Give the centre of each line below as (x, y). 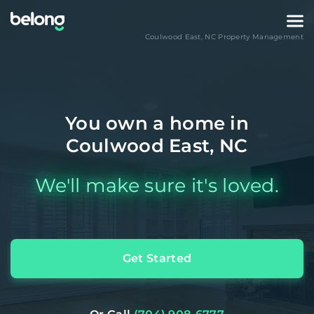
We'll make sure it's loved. (157, 185)
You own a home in (157, 123)
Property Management (259, 37)
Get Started (157, 258)
